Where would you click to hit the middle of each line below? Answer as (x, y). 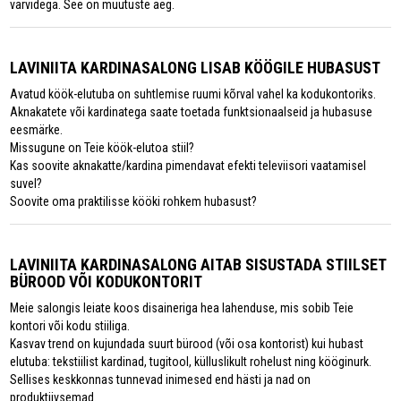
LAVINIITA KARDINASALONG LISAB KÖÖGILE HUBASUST (196, 67)
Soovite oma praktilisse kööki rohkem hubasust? (134, 201)
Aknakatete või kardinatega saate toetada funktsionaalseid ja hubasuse (192, 111)
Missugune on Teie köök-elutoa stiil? (102, 147)
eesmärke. (37, 129)
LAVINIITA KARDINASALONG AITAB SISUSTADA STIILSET (198, 264)
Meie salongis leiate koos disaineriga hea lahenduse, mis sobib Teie (182, 307)
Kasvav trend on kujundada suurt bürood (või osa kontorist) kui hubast (187, 343)
